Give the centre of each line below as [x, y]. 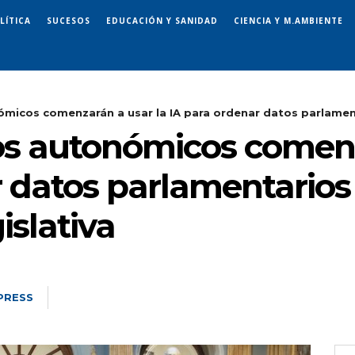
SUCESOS [69, 20]
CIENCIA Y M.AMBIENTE [288, 20]
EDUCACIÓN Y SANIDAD [162, 20]
